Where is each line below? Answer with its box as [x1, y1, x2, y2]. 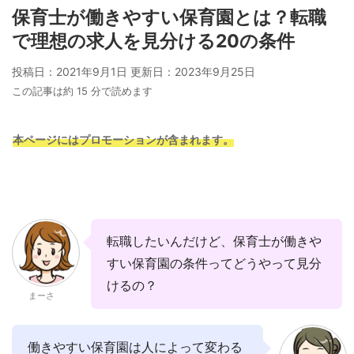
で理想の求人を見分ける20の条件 [12, 30, 295, 53]
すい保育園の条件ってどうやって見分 [107, 256, 322, 272]
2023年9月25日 [175, 65, 255, 79]
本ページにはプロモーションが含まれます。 [13, 134, 234, 147]
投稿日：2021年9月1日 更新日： [12, 65, 175, 79]
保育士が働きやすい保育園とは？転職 [12, 6, 326, 29]
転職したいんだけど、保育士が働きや [107, 234, 322, 250]
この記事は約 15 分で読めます [12, 85, 153, 98]
